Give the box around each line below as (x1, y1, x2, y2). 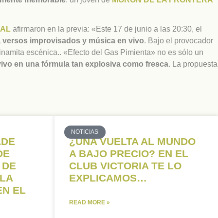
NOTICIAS (71, 128, 99, 136)
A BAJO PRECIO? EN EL (69, 148, 188, 160)
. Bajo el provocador (144, 36, 213, 45)
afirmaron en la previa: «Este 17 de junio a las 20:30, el (11, 25, 202, 34)
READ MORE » (69, 199, 110, 206)
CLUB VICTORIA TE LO (69, 160, 182, 172)
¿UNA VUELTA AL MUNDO (69, 136, 196, 147)
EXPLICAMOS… (69, 172, 147, 184)
